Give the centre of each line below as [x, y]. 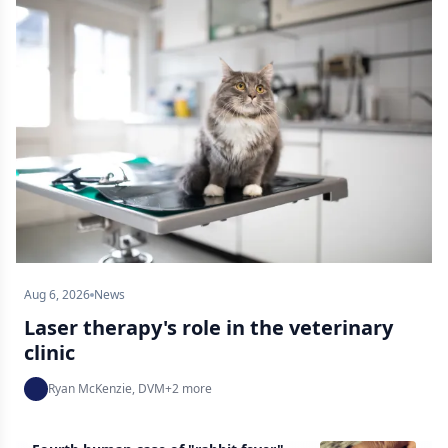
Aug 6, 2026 [57, 294]
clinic [49, 352]
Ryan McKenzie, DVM [106, 388]
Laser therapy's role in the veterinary [208, 327]
